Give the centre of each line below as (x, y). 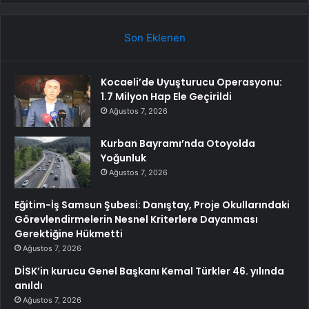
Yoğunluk (123, 158)
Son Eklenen (154, 37)
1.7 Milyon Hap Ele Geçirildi (166, 96)
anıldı (29, 285)
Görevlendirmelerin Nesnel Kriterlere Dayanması (136, 219)
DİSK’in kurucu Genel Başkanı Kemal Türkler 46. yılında (149, 271)
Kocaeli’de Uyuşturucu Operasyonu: (191, 82)
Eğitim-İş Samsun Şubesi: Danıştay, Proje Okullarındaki (152, 205)
